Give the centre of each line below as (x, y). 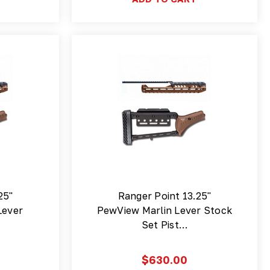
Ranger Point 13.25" (165, 196)
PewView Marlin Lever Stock (165, 210)
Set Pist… (164, 224)
